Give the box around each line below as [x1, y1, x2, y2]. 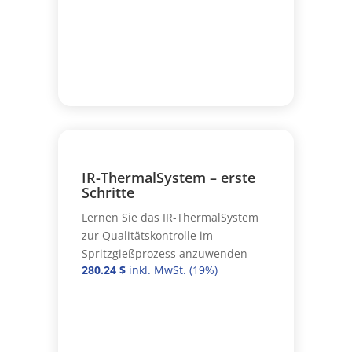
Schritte [81, 182, 134, 202]
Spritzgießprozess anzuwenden [81, 245, 247, 261]
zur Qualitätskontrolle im [81, 227, 213, 243]
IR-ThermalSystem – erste [81, 167, 255, 187]
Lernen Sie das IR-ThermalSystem [81, 209, 258, 225]
